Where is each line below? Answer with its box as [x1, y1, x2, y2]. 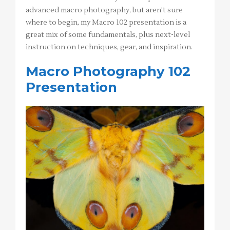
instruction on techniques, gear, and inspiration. [26, 43, 193, 52]
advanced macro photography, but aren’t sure [26, 6, 183, 15]
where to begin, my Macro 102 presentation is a [26, 18, 186, 28]
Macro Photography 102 [26, 63, 190, 80]
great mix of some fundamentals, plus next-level [26, 30, 190, 40]
